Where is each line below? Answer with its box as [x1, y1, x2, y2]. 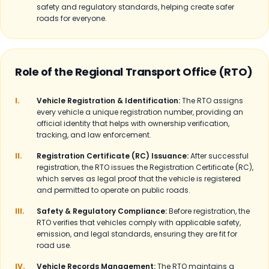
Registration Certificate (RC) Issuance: [37, 151, 189, 161]
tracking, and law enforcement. [37, 130, 151, 140]
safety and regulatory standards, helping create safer [37, 2, 234, 12]
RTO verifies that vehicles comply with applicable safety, [37, 217, 241, 228]
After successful [190, 151, 249, 161]
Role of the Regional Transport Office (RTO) [15, 64, 253, 79]
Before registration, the [169, 206, 250, 216]
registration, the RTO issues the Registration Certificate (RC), [37, 162, 253, 172]
